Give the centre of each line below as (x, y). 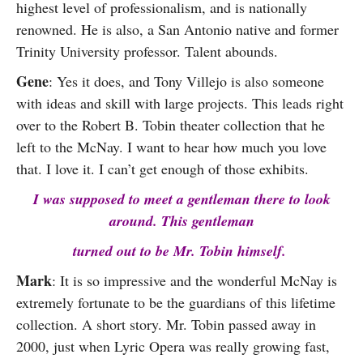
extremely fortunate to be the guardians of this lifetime (176, 302)
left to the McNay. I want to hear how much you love (171, 147)
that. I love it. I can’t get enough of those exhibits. (162, 169)
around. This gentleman (181, 221)
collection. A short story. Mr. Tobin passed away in (166, 324)
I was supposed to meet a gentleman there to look (181, 199)
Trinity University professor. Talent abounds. (147, 51)
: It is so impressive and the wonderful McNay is (194, 280)
